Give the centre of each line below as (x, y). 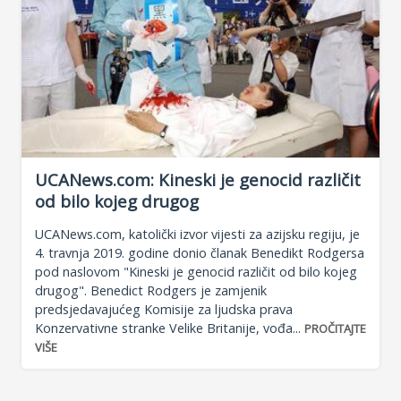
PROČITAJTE (335, 328)
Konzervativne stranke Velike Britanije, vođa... (170, 328)
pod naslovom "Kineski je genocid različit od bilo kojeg (196, 271)
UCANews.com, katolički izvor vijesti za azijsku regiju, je (197, 234)
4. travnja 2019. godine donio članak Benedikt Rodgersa (200, 252)
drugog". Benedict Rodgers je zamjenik (151, 290)
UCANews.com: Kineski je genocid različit (198, 179)
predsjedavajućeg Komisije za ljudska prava (164, 309)
